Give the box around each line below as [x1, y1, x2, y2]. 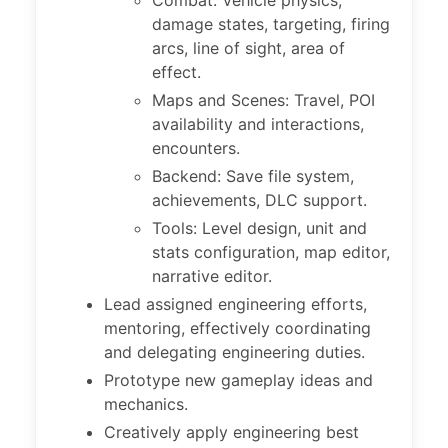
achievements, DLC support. [152, 190, 367, 210]
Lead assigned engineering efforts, [104, 294, 367, 314]
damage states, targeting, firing [152, 14, 390, 34]
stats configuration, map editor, [152, 242, 390, 262]
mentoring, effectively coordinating [104, 318, 371, 338]
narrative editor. [152, 266, 272, 286]
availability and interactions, [152, 114, 364, 134]
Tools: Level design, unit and [152, 218, 367, 238]
